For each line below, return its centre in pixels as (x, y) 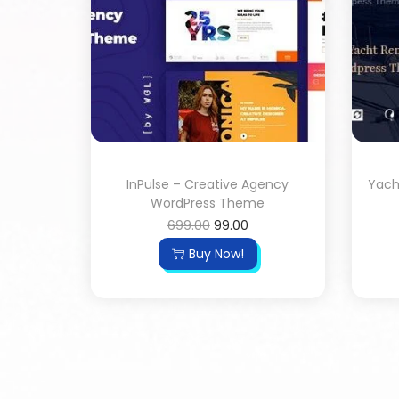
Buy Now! (216, 253)
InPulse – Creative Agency (208, 184)
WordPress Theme (208, 203)
